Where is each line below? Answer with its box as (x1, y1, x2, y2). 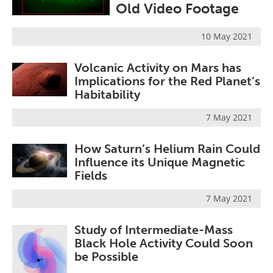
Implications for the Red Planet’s (74, 73, 260, 88)
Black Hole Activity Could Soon (74, 236, 253, 251)
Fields (74, 168, 107, 183)
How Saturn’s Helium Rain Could (74, 141, 260, 157)
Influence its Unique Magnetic (74, 155, 245, 170)
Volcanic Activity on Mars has (74, 60, 241, 75)
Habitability (74, 87, 140, 102)
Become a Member (15, 2, 111, 16)
